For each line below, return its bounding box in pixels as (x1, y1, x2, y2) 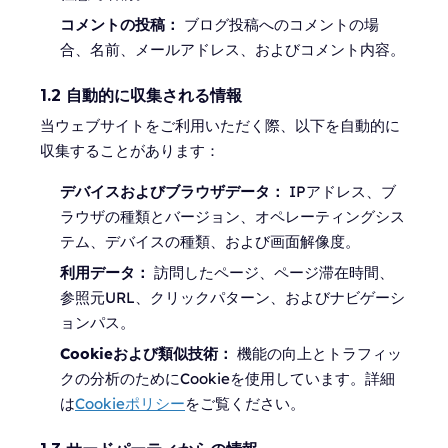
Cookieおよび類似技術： (60, 344, 233, 363)
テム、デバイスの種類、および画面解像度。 (60, 232, 360, 251)
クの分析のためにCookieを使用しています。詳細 (60, 369, 395, 388)
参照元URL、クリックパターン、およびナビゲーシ (60, 288, 405, 307)
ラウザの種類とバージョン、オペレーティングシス (60, 207, 405, 226)
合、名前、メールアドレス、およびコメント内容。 (60, 40, 405, 59)
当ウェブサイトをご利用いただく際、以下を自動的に (40, 116, 400, 135)
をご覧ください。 (185, 394, 305, 413)
